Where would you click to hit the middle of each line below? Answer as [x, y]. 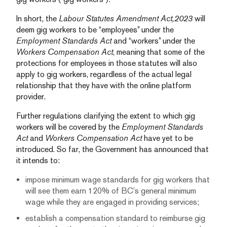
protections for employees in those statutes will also [107, 63]
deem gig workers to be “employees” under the [95, 30]
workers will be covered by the [69, 127]
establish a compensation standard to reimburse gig [115, 218]
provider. [31, 97]
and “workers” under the [153, 41]
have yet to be [167, 138]
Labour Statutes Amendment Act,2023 [126, 18]
